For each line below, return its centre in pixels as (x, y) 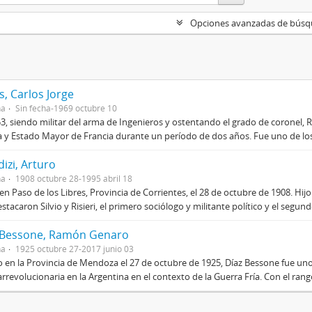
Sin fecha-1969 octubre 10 (66, 108)
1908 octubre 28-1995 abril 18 (74, 178)
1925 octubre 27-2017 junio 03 (75, 248)
